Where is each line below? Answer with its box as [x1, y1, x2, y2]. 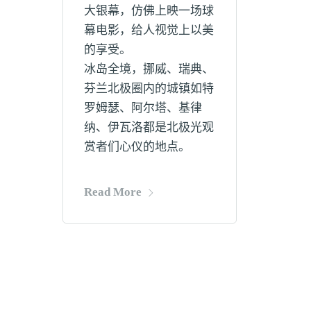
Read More [84, 185, 142, 199]
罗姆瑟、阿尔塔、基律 [84, 101, 202, 115]
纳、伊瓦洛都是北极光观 [84, 120, 214, 134]
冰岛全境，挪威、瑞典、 [84, 62, 214, 76]
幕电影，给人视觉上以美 [84, 23, 214, 37]
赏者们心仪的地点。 [84, 140, 190, 153]
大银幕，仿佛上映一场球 [84, 3, 214, 17]
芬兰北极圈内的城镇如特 [84, 81, 214, 95]
